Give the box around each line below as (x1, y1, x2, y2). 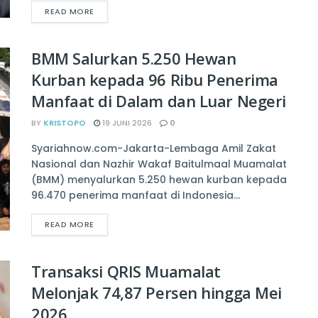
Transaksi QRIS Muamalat (31, 261, 221, 283)
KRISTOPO (43, 117, 86, 129)
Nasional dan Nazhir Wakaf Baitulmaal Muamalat (31, 157, 287, 172)
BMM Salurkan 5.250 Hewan (31, 48, 236, 70)
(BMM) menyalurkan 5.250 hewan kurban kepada (31, 172, 287, 187)
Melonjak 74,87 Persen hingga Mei (31, 282, 282, 304)
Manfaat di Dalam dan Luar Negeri (31, 90, 286, 112)
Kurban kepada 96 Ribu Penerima (31, 69, 278, 91)
